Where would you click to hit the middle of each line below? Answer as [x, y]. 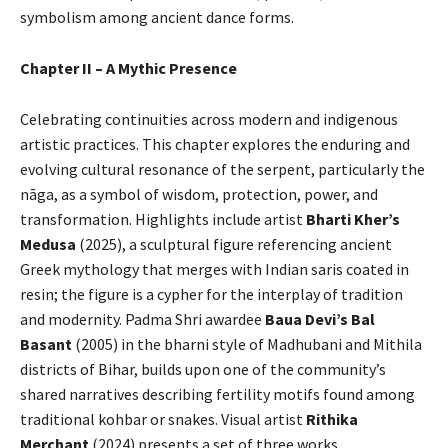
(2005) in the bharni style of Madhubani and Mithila [248, 344]
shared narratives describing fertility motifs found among [217, 394]
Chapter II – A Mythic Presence [128, 68]
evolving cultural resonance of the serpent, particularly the [222, 169]
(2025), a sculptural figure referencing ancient [235, 244]
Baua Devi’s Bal [320, 319]
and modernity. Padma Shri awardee [142, 319]
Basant [47, 344]
